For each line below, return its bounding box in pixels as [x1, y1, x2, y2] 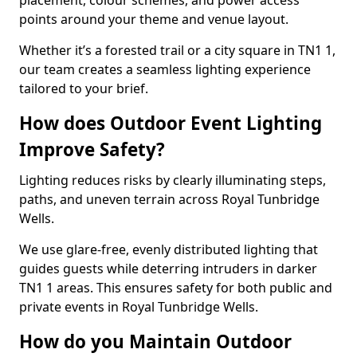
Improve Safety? [19, 137, 165, 162]
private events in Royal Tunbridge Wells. [19, 298, 258, 316]
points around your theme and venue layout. [19, 10, 288, 28]
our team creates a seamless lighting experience [19, 61, 311, 78]
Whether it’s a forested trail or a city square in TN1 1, [19, 41, 335, 59]
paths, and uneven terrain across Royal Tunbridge [19, 190, 320, 208]
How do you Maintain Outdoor [19, 329, 292, 354]
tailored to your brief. [19, 80, 148, 97]
